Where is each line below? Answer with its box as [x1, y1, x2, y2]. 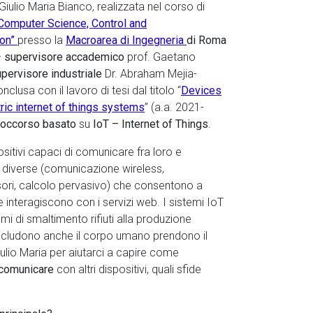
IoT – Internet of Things [90, 117, 208, 131]
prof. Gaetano [127, 50, 196, 64]
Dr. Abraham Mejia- [102, 67, 197, 80]
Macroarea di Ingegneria [66, 34, 187, 47]
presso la [17, 34, 66, 47]
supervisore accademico [4, 50, 127, 64]
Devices [181, 84, 221, 97]
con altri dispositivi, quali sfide [57, 263, 201, 276]
